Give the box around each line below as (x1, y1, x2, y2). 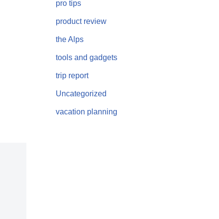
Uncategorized (55, 89, 107, 98)
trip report (55, 71, 88, 80)
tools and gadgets (55, 53, 117, 62)
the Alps (55, 35, 84, 44)
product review (55, 17, 107, 25)
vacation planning (55, 107, 117, 116)
